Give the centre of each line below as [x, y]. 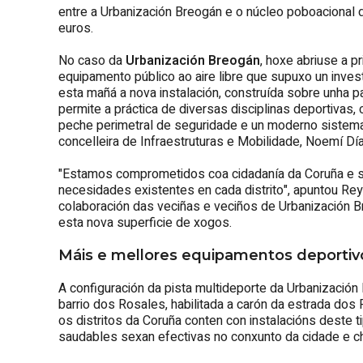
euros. [76, 28]
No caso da [92, 60]
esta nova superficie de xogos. [145, 222]
